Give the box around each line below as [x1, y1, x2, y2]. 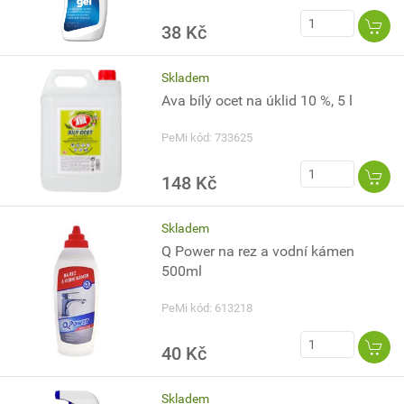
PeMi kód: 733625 [161, 131, 253, 144]
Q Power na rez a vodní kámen [161, 243, 355, 260]
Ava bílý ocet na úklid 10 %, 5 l [161, 92, 353, 109]
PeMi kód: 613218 [161, 301, 253, 315]
